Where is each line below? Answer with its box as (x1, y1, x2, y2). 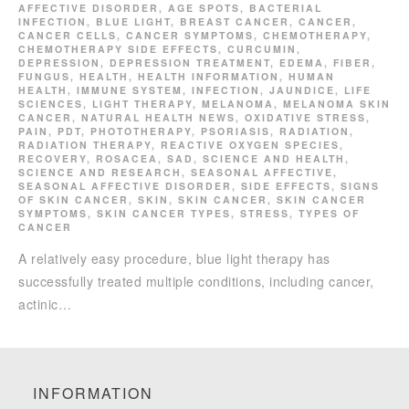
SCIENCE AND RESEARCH (18, 164, 182, 179)
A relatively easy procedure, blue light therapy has (18, 248, 330, 267)
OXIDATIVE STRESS (245, 110, 366, 124)
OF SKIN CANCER (18, 192, 129, 206)
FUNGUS (18, 68, 70, 83)
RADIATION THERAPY (18, 137, 152, 152)
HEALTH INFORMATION (138, 68, 279, 83)
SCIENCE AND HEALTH (203, 151, 345, 165)
